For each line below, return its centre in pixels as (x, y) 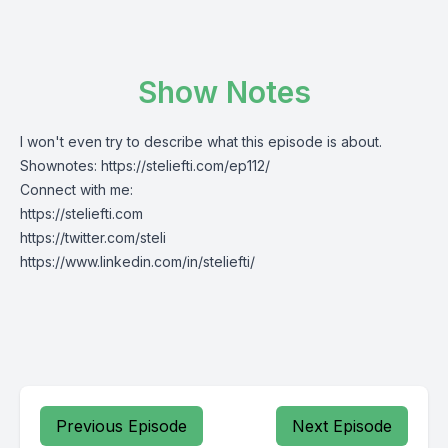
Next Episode (342, 426)
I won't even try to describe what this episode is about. (203, 141)
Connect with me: (76, 189)
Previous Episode (121, 426)
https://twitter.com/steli (93, 237)
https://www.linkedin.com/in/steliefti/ (137, 261)
